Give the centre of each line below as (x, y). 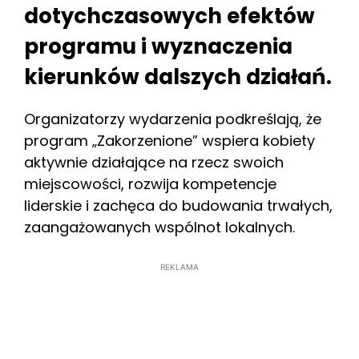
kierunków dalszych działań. (178, 77)
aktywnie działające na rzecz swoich (154, 162)
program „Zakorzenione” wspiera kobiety (169, 140)
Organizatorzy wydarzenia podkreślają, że (173, 119)
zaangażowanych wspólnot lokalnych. (159, 227)
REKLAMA (179, 266)
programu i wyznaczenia (158, 46)
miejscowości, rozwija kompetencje (150, 184)
